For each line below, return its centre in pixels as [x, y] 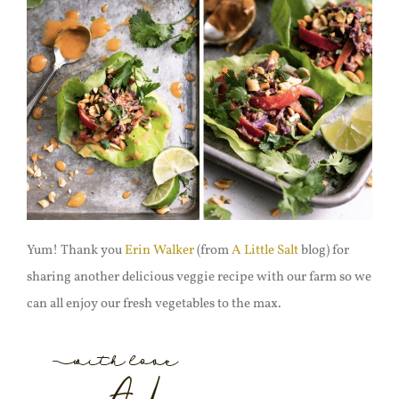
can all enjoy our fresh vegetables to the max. [154, 304]
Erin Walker [159, 250]
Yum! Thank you [75, 250]
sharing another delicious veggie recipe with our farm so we [199, 277]
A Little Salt [265, 250]
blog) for [323, 250]
